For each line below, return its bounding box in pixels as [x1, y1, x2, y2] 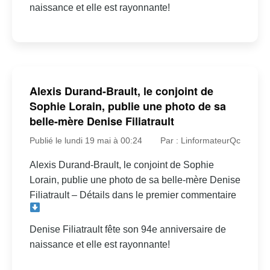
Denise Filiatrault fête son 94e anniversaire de [29, 224, 226, 234]
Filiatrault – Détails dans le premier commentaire [29, 189, 236, 200]
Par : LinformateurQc [160, 135, 241, 145]
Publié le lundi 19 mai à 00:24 [29, 135, 142, 145]
